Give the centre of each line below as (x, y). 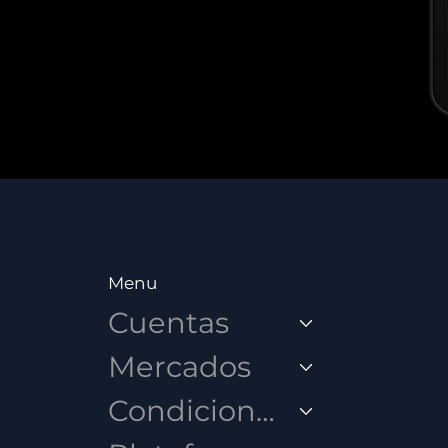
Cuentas (168, 323)
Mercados (179, 367)
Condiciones (265, 411)
